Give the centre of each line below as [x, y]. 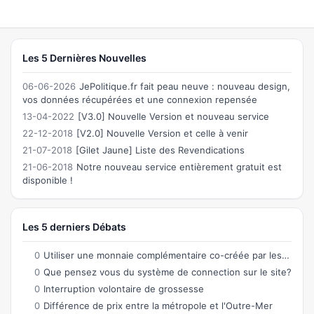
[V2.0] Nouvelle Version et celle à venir [162, 133]
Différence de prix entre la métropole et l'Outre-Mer [158, 305]
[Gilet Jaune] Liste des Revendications [160, 150]
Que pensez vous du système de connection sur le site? [167, 272]
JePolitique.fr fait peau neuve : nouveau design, [184, 86]
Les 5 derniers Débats [74, 226]
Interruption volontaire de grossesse [123, 288]
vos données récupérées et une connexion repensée [139, 99]
